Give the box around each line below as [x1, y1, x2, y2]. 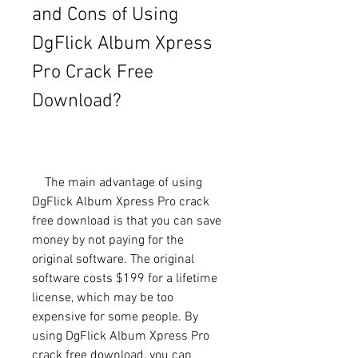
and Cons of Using [32, 3, 179, 26]
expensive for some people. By [32, 308, 198, 325]
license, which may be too [32, 289, 173, 306]
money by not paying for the [32, 232, 184, 249]
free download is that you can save [32, 213, 221, 229]
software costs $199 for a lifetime [32, 270, 217, 287]
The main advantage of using [32, 174, 45, 191]
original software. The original [32, 251, 194, 268]
